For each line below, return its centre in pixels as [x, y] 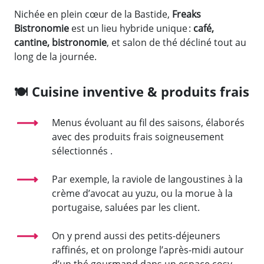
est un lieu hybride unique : [132, 28]
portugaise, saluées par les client [125, 207]
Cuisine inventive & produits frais [141, 91]
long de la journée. [55, 56]
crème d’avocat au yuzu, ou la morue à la [142, 193]
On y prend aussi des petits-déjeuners [136, 235]
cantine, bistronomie [60, 42]
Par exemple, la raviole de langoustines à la [147, 179]
